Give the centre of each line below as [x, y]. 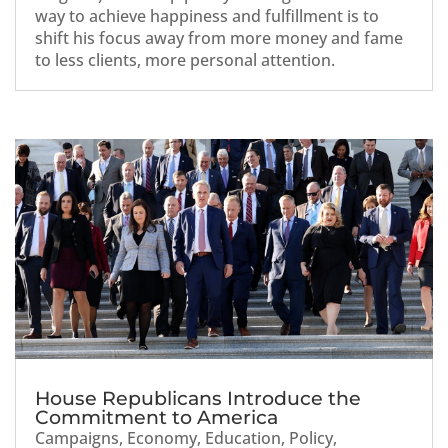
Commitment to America [156, 417]
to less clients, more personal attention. [185, 60]
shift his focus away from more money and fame [219, 38]
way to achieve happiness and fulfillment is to [207, 16]
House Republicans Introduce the [198, 398]
